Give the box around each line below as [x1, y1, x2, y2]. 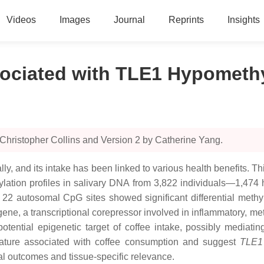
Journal [113, 15, 145, 25]
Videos [6, 15, 36, 25]
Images [59, 15, 90, 25]
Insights [227, 15, 260, 25]
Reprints [168, 15, 204, 25]
